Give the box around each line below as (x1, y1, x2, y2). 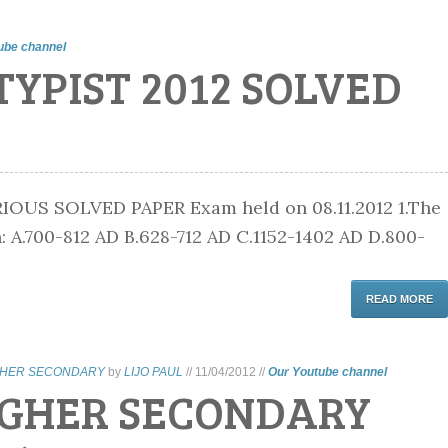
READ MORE (366, 293, 434, 305)
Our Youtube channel (267, 365, 387, 379)
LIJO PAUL (123, 365, 183, 379)
